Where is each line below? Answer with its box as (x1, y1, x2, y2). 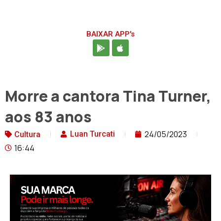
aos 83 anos (5, 107, 92, 127)
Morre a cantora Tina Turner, (5, 86, 211, 107)
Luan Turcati (70, 129, 115, 139)
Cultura (14, 130, 40, 140)
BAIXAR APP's (86, 30, 135, 39)
